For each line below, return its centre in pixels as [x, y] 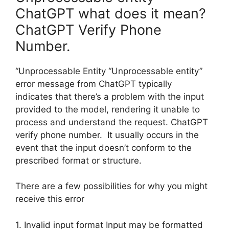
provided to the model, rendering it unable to [108, 109]
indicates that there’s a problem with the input [110, 96]
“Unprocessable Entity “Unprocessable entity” [109, 71]
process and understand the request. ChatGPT [112, 122]
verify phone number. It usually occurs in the [107, 135]
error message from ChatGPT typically [94, 84]
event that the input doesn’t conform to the [104, 147]
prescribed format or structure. [78, 160]
